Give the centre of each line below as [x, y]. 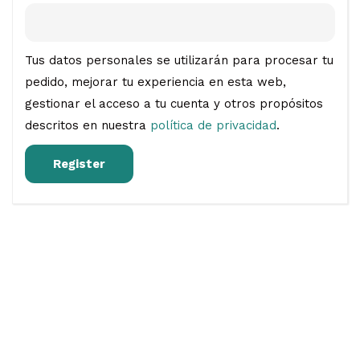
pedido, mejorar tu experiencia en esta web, [155, 82]
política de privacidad [213, 125]
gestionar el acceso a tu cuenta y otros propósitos [174, 104]
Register [79, 164]
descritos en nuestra [88, 125]
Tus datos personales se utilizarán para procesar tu [179, 60]
